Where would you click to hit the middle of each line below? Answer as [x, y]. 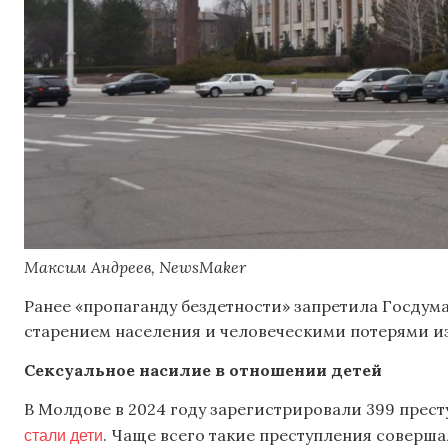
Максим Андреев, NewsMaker [135, 266]
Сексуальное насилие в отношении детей [203, 370]
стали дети [63, 435]
